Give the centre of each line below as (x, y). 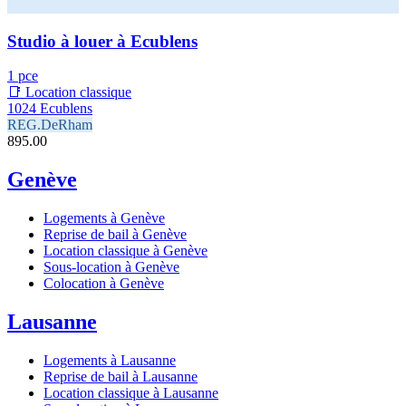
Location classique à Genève (126, 251)
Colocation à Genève (104, 284)
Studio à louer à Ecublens (102, 41)
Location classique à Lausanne (131, 393)
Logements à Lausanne (110, 361)
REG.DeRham (50, 125)
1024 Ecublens (50, 109)
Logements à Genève (104, 218)
